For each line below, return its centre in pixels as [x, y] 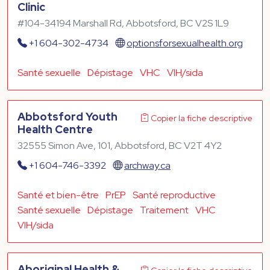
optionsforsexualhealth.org [185, 43]
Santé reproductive [174, 195]
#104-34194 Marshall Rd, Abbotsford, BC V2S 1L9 [123, 23]
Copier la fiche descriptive [202, 118]
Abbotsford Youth [67, 116]
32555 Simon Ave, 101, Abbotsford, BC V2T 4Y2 [120, 145]
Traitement [164, 210]
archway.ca [147, 165]
